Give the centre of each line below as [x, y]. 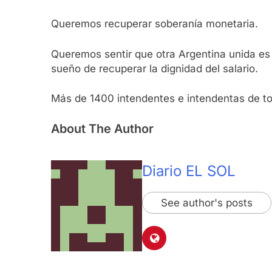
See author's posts [207, 202]
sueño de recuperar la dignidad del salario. [155, 68]
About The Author [102, 128]
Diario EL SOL [189, 171]
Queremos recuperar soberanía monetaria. [155, 24]
